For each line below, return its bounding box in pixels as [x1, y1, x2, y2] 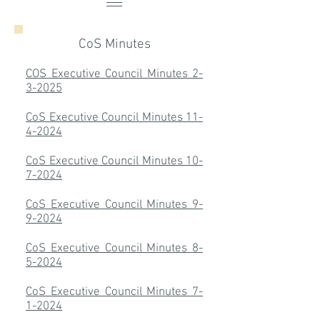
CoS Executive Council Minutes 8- [26, 241, 203, 256]
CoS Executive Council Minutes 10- [26, 154, 203, 169]
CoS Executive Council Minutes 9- [26, 198, 203, 212]
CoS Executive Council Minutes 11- [26, 111, 203, 125]
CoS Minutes [78, 36, 151, 53]
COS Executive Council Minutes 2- [26, 67, 203, 81]
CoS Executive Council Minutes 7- [26, 285, 203, 299]
